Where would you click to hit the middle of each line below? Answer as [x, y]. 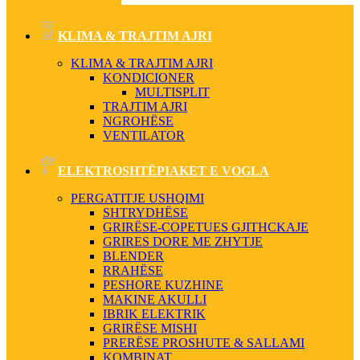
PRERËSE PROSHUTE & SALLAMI [204, 343]
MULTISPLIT [172, 92]
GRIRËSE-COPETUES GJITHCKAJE [206, 227]
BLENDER [133, 256]
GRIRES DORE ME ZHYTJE [183, 241]
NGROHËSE [138, 121]
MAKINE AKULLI [155, 299]
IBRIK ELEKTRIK [154, 314]
